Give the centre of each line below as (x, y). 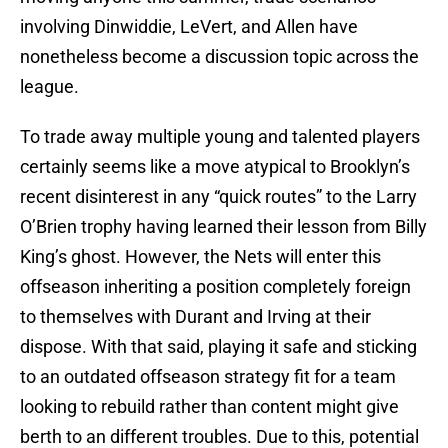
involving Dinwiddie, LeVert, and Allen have (189, 27)
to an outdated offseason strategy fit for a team (208, 377)
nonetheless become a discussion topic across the (219, 57)
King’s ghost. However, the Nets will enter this (200, 257)
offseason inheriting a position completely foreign (215, 287)
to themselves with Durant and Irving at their (195, 317)
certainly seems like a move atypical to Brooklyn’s (215, 167)
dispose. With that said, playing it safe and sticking (218, 347)
